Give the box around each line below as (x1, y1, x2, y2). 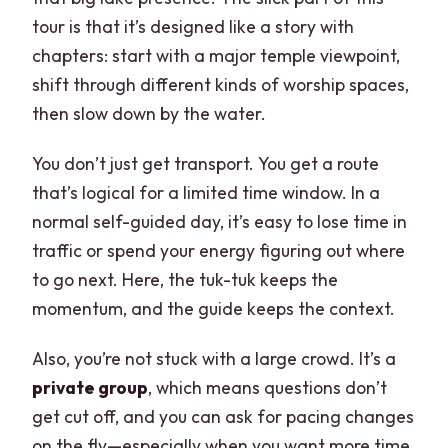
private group (32, 375, 149, 399)
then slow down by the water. (32, 101, 267, 125)
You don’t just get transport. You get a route (32, 151, 380, 175)
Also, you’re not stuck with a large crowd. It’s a (32, 346, 397, 370)
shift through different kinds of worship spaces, (32, 72, 410, 96)
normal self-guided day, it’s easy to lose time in (32, 209, 408, 233)
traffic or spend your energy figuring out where (32, 238, 406, 262)
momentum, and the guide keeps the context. (32, 296, 396, 320)
